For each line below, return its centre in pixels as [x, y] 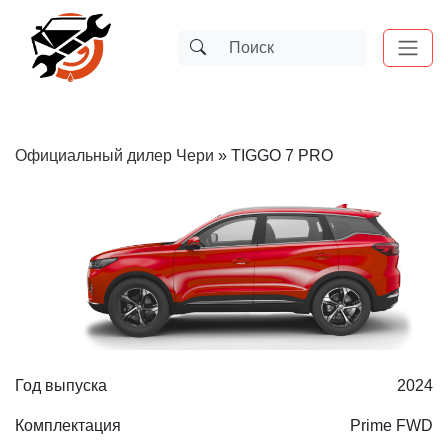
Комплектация [68, 425]
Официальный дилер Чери [114, 156]
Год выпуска [61, 385]
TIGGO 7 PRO [282, 156]
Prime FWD [391, 425]
